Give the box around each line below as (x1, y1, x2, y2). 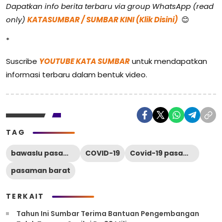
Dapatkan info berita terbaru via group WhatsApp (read (6, 1, 214, 11)
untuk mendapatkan (130, 56, 207, 66)
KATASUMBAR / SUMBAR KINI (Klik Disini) (27, 14, 179, 25)
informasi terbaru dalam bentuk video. (6, 69, 147, 80)
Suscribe (6, 56, 39, 66)
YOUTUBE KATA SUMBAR (39, 56, 130, 66)
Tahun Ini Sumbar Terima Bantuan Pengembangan (16, 209, 199, 219)
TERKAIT (6, 191, 45, 201)
